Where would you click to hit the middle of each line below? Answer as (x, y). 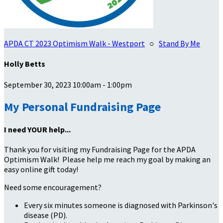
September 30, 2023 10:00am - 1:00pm (68, 84)
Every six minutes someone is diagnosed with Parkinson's (121, 205)
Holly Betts (25, 64)
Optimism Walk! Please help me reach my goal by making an (107, 160)
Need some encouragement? (54, 187)
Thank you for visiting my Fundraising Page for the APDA (100, 150)
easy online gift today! (41, 169)
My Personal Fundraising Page (82, 107)
